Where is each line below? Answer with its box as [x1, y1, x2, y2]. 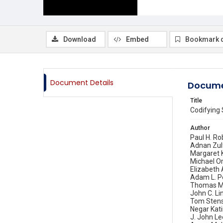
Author [190, 124, 210, 131]
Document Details [50, 78, 113, 88]
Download [63, 35, 96, 43]
